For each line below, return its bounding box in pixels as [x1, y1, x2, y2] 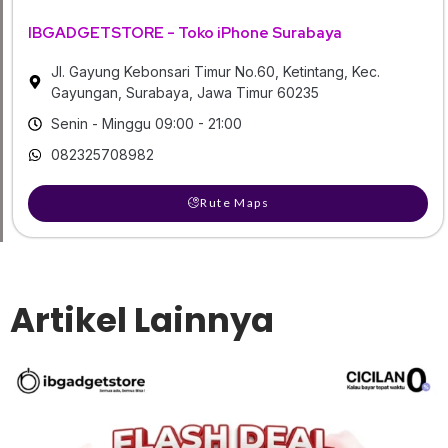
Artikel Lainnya [10, 296, 274, 345]
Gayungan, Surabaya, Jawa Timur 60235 [50, 84, 319, 102]
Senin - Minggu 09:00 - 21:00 [50, 115, 242, 133]
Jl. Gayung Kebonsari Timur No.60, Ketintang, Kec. [50, 63, 380, 81]
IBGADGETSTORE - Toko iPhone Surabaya [28, 23, 342, 44]
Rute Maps [200, 195, 269, 211]
